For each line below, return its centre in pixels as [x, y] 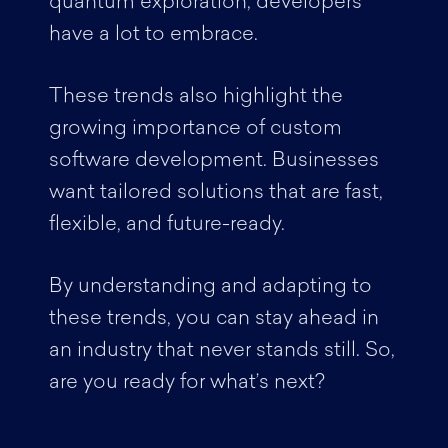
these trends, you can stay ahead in [213, 319]
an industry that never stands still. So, [221, 351]
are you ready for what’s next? [189, 383]
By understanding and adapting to [210, 287]
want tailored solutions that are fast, [215, 193]
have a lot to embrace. [155, 35]
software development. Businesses [213, 161]
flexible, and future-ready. [169, 225]
